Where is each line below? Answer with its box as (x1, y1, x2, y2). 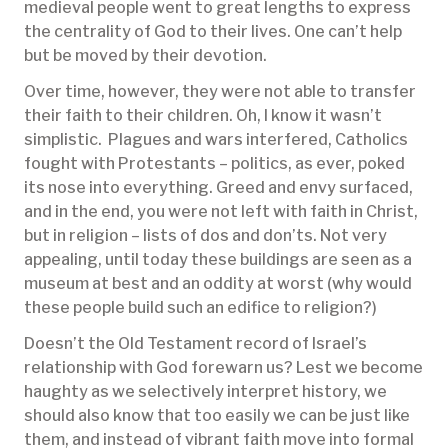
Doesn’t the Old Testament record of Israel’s (24, 334, 367, 354)
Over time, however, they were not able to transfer (24, 82, 416, 102)
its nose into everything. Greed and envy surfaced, (24, 178, 413, 198)
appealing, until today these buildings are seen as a (24, 250, 412, 270)
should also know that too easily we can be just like (24, 406, 410, 426)
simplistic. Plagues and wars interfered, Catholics (24, 130, 408, 150)
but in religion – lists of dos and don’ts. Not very (24, 226, 387, 246)
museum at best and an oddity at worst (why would (24, 274, 412, 294)
